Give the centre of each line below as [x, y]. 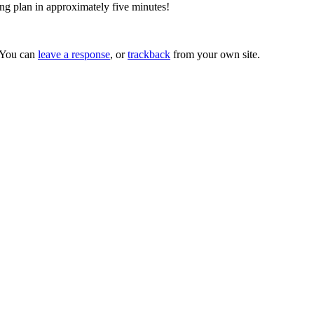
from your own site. [215, 54]
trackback [149, 54]
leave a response [74, 54]
